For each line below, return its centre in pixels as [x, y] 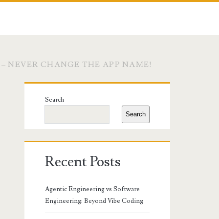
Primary [59, 93]
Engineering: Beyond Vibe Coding [94, 201]
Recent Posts [83, 162]
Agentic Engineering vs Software [93, 189]
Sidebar [57, 117]
